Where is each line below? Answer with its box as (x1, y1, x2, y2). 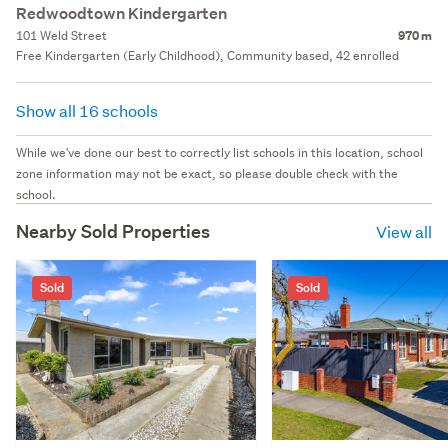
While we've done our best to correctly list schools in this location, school (16, 143, 423, 161)
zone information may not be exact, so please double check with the (16, 164, 398, 182)
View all (376, 220, 432, 242)
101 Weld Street (16, 26, 107, 44)
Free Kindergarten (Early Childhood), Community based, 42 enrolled (16, 46, 399, 64)
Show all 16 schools (16, 99, 161, 121)
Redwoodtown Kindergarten (16, 2, 227, 24)
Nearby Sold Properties (16, 219, 210, 243)
